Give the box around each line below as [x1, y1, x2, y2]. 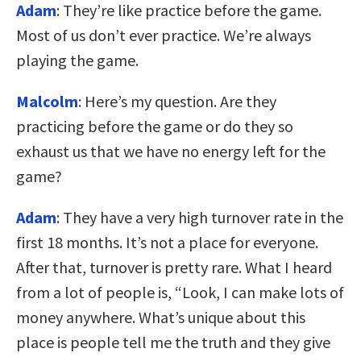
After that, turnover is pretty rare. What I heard [16, 256, 332, 277]
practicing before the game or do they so [16, 115, 293, 136]
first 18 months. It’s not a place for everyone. [16, 231, 318, 252]
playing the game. [16, 49, 139, 70]
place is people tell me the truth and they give [16, 331, 330, 352]
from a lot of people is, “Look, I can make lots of [16, 281, 344, 302]
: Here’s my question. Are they [78, 90, 276, 111]
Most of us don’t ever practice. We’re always [16, 24, 311, 45]
